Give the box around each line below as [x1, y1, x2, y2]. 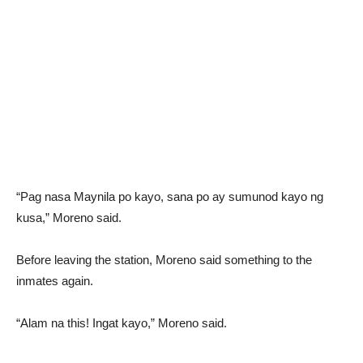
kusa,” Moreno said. [16, 211, 122, 224]
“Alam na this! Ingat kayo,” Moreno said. [16, 316, 227, 330]
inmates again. [16, 274, 93, 288]
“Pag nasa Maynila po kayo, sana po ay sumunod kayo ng [16, 190, 323, 203]
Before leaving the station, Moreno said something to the [16, 253, 312, 267]
